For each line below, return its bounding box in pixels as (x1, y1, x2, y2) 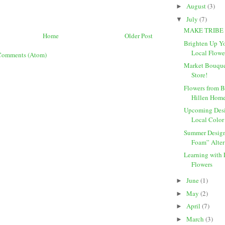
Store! (191, 70, 208, 80)
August (186, 2, 207, 11)
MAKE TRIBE (184, 26, 224, 35)
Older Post (125, 31, 153, 41)
